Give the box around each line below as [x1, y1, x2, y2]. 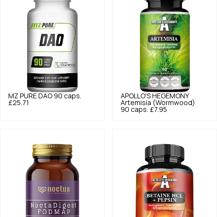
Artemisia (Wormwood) [121, 99, 195, 106]
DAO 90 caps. [38, 92, 81, 99]
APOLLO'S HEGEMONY [121, 92, 188, 99]
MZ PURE [8, 92, 37, 99]
